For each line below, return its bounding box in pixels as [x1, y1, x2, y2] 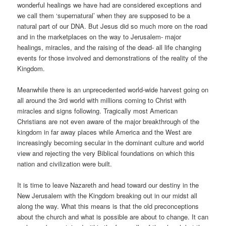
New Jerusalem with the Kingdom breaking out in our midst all [17, 190, 198, 200]
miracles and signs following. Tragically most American [17, 105, 178, 116]
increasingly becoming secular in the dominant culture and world [17, 137, 204, 147]
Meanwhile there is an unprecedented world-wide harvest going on [17, 84, 209, 94]
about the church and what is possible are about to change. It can [17, 211, 209, 221]
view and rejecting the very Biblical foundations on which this [17, 148, 195, 158]
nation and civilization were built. [17, 158, 112, 168]
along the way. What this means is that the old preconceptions [17, 201, 199, 211]
